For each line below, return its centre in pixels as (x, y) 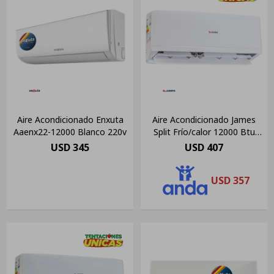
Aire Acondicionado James (204, 120)
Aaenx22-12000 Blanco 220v (70, 132)
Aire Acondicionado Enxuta (70, 120)
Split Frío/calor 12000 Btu (204, 132)
